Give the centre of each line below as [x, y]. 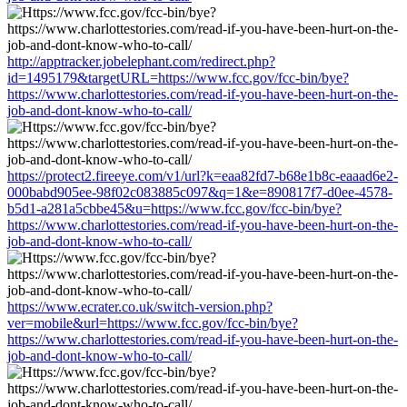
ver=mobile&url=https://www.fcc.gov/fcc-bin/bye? [153, 323]
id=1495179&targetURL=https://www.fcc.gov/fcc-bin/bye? [178, 77]
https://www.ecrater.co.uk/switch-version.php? [140, 306]
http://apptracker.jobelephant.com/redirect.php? [141, 61]
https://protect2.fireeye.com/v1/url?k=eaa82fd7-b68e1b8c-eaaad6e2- [203, 175]
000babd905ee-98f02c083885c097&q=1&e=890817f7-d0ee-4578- [200, 192]
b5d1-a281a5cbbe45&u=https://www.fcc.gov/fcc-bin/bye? [174, 208]
